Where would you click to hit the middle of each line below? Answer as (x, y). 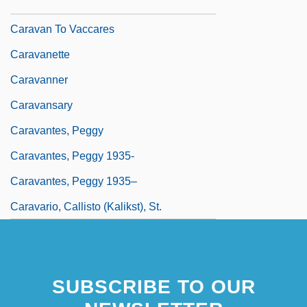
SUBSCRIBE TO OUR (153, 286)
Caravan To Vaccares (62, 29)
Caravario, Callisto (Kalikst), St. (86, 206)
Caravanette (40, 54)
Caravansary (41, 105)
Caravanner (39, 79)
